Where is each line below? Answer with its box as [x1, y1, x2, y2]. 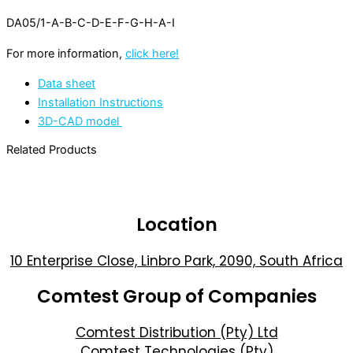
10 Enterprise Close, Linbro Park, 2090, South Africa [10, 251, 343, 270]
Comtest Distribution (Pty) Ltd [75, 322, 278, 342]
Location [136, 211, 217, 237]
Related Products [6, 143, 97, 157]
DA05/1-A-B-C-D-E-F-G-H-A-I [6, 16, 175, 31]
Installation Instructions [38, 95, 163, 110]
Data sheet [38, 76, 95, 91]
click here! [125, 46, 179, 61]
